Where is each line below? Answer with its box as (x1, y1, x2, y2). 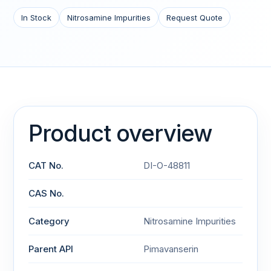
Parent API (28, 243, 73, 255)
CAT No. (28, 160, 64, 171)
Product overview (28, 119, 212, 147)
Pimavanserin (143, 243, 198, 255)
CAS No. (28, 188, 64, 199)
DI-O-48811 (143, 160, 190, 171)
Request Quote (166, 13, 223, 22)
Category (28, 215, 70, 227)
